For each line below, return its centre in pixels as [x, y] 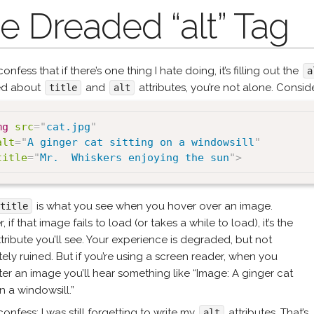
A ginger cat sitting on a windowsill [141, 142]
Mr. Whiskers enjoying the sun [135, 158]
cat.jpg [69, 127]
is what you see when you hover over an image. [153, 206]
